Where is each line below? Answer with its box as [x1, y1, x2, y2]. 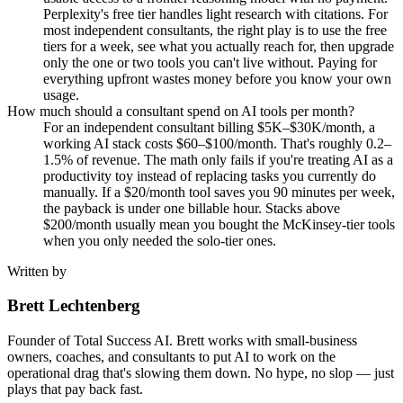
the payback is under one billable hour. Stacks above [43, 200, 340, 216]
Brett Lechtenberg [7, 296, 140, 316]
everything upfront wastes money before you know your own [43, 70, 391, 86]
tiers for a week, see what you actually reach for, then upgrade [43, 38, 394, 54]
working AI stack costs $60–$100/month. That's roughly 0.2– [43, 135, 391, 151]
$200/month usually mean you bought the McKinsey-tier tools [43, 216, 395, 232]
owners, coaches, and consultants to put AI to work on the [7, 348, 336, 364]
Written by [7, 263, 67, 279]
